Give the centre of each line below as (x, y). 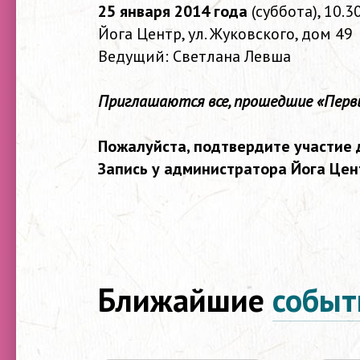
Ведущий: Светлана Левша (194, 56)
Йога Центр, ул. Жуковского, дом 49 (225, 34)
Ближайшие (185, 300)
